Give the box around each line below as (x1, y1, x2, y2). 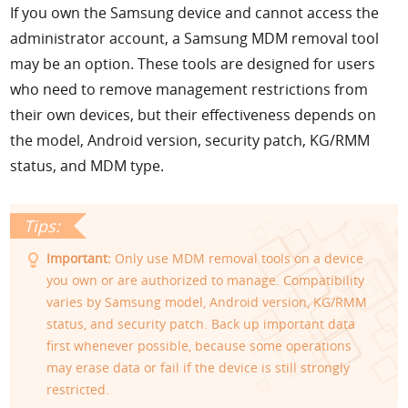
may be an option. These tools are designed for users (10, 53, 376, 74)
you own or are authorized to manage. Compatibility (46, 270, 365, 289)
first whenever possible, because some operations (46, 336, 352, 354)
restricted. (46, 380, 110, 398)
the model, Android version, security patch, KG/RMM (10, 129, 371, 150)
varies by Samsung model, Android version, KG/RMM (46, 292, 368, 311)
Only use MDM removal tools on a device (111, 249, 364, 267)
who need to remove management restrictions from (10, 78, 369, 99)
